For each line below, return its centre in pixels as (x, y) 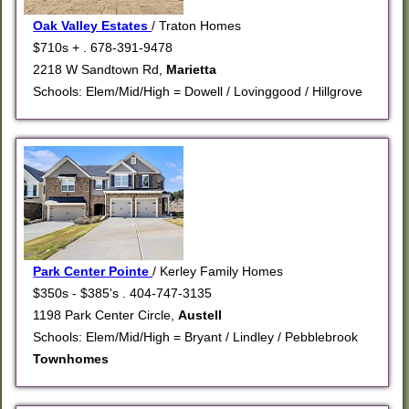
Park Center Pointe (93, 272)
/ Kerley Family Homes (218, 272)
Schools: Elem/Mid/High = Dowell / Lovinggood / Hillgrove (198, 92)
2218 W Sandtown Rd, (100, 70)
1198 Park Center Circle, (106, 315)
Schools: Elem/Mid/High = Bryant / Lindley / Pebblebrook (196, 337)
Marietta (192, 70)
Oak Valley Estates (93, 26)
